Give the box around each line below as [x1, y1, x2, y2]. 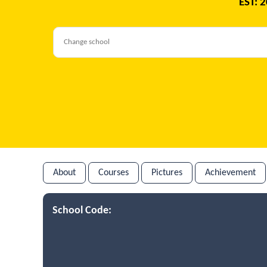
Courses [98, 167, 129, 178]
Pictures [151, 167, 182, 178]
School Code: [52, 204, 111, 216]
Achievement [205, 167, 256, 178]
